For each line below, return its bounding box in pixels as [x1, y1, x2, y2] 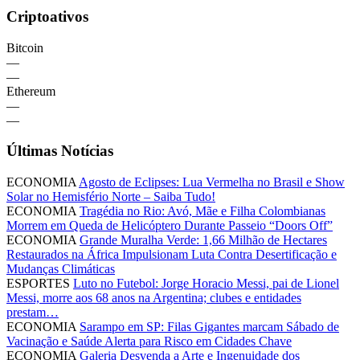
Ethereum [6, 84, 55, 98]
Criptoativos [6, 8, 88, 26]
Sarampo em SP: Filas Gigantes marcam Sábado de [80, 320, 339, 334]
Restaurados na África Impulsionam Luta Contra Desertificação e [6, 247, 337, 262]
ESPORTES [6, 276, 70, 291]
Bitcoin [6, 40, 43, 55]
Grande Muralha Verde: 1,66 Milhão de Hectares [80, 233, 327, 247]
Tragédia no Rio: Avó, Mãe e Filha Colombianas [80, 204, 325, 219]
